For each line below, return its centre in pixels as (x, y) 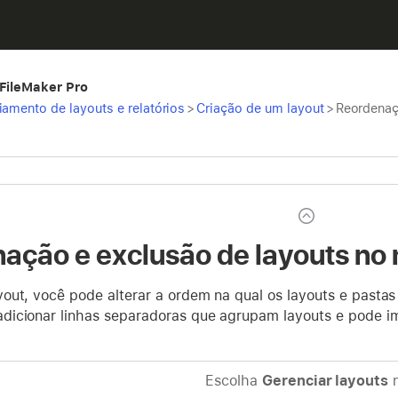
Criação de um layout (260, 108)
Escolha (234, 380)
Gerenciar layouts (325, 380)
